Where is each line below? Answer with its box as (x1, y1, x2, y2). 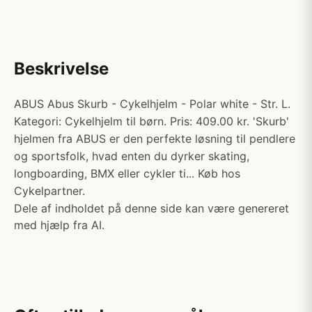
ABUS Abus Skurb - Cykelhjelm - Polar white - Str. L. (14, 97, 290, 111)
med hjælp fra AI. (14, 218, 104, 232)
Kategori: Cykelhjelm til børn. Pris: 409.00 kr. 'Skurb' (14, 114, 289, 128)
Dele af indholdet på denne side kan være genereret (14, 201, 289, 215)
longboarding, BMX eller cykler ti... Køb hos (14, 166, 240, 180)
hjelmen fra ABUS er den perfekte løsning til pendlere (14, 132, 295, 146)
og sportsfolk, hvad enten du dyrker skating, (14, 149, 249, 163)
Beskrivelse (14, 58, 109, 79)
